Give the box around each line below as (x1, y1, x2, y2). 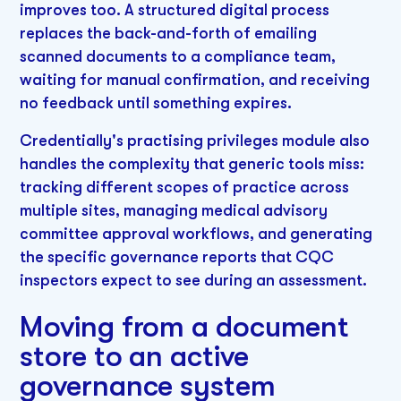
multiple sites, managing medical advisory (20, 200, 328, 219)
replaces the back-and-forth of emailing (20, 24, 318, 43)
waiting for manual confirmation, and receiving (20, 71, 371, 90)
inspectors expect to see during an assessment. (20, 270, 368, 289)
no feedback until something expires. (20, 94, 293, 113)
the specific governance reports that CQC (20, 247, 335, 266)
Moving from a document (20, 310, 350, 345)
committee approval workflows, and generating (20, 224, 373, 243)
